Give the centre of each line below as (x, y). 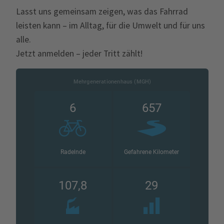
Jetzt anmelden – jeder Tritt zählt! (79, 53)
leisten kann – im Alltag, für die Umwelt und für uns (110, 25)
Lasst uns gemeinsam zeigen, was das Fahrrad (102, 11)
